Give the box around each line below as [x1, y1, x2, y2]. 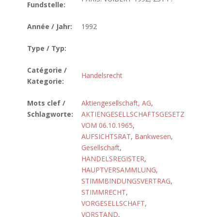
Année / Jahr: [27, 22, 72, 31]
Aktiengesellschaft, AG [81, 98, 151, 108]
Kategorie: [27, 77, 64, 86]
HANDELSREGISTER [81, 154, 144, 163]
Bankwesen [135, 132, 171, 141]
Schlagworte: [27, 109, 73, 119]
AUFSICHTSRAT [81, 132, 131, 141]
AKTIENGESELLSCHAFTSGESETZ [81, 109, 185, 119]
